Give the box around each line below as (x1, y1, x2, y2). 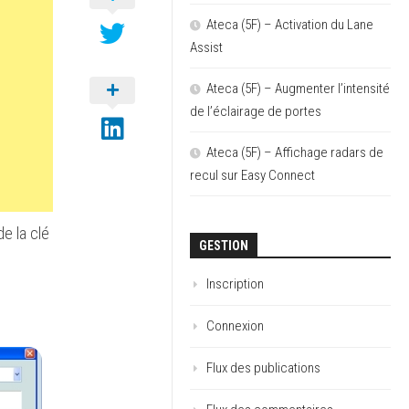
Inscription (206, 276, 264, 292)
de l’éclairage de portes (190, 103, 321, 120)
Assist (190, 39, 223, 56)
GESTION (199, 238, 248, 253)
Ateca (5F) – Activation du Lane (206, 16, 373, 33)
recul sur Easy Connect (190, 167, 315, 184)
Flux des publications (206, 360, 320, 376)
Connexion (206, 318, 264, 334)
